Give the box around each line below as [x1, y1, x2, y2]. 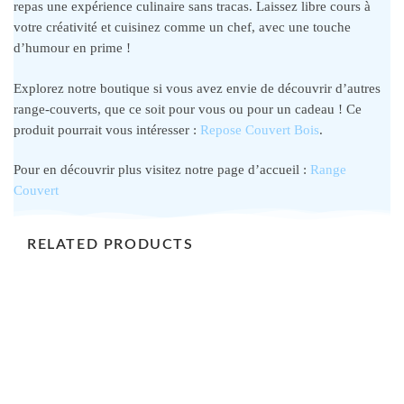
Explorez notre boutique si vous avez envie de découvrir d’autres [14, 80, 381, 96]
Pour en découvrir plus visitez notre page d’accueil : [14, 161, 310, 177]
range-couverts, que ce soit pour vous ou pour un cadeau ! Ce [14, 101, 362, 116]
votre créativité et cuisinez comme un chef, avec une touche [14, 20, 351, 35]
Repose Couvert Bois [200, 122, 319, 137]
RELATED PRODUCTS [27, 237, 194, 252]
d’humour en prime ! [14, 41, 131, 56]
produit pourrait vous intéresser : [14, 122, 200, 137]
